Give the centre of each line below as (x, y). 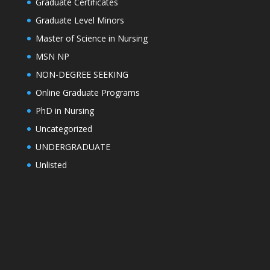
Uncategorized (64, 129)
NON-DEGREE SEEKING (82, 75)
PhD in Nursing (64, 111)
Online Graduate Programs (87, 93)
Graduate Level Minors (80, 20)
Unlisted (51, 165)
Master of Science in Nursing (91, 39)
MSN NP (52, 57)
